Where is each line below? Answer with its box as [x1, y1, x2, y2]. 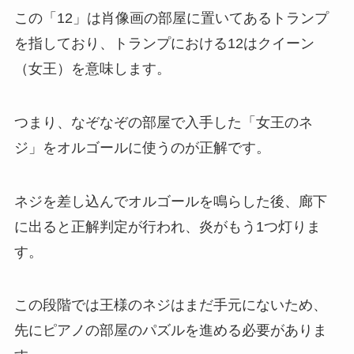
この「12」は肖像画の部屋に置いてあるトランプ [13, 9, 329, 26]
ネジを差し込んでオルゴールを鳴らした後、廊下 [13, 193, 327, 209]
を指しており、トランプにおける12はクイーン [13, 35, 314, 51]
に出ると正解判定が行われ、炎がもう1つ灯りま [13, 218, 321, 235]
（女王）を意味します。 [13, 60, 171, 77]
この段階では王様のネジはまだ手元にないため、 [13, 297, 327, 314]
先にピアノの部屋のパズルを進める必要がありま [13, 322, 327, 339]
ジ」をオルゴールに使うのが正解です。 [13, 139, 270, 156]
